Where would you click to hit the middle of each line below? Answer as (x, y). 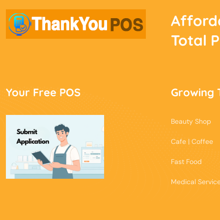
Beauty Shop (191, 121)
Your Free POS (43, 92)
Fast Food (186, 161)
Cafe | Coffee (192, 141)
